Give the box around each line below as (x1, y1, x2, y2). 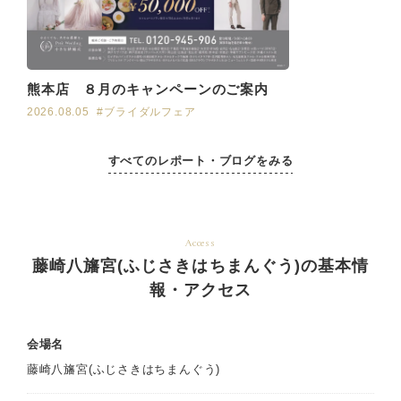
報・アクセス (149, 281, 252, 300)
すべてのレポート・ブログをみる (107, 154, 294, 168)
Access (185, 238, 216, 250)
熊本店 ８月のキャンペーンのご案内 (26, 81, 269, 98)
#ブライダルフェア (97, 106, 196, 119)
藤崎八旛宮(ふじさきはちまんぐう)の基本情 (31, 257, 370, 276)
